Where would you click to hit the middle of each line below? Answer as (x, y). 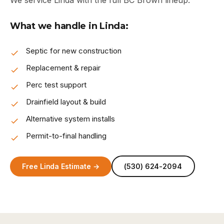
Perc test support (56, 85)
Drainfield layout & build (66, 102)
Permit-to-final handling (66, 136)
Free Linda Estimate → (61, 166)
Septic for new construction (74, 51)
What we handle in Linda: (69, 26)
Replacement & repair (63, 68)
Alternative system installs (70, 119)
